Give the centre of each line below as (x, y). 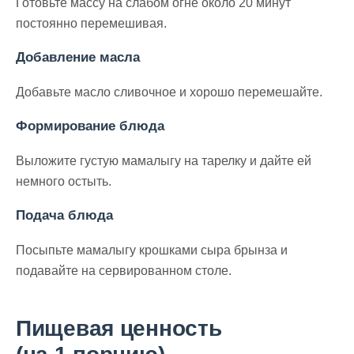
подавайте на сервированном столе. (124, 270)
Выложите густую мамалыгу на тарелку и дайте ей (164, 160)
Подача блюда (64, 216)
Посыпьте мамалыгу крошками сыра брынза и (152, 250)
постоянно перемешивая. (91, 23)
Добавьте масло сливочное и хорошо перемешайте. (169, 92)
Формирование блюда (90, 126)
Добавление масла (78, 58)
